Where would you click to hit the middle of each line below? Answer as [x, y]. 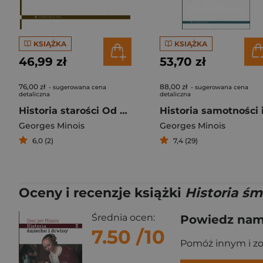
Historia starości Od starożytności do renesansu [124, 111]
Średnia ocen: [123, 218]
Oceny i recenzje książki [102, 193]
